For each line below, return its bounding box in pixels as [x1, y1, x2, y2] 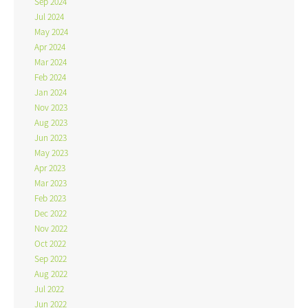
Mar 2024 [34, 55, 67, 68]
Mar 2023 [34, 176, 67, 189]
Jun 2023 [34, 131, 67, 144]
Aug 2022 [34, 267, 67, 280]
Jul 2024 [34, 10, 64, 23]
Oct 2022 [34, 236, 66, 250]
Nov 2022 [34, 221, 67, 234]
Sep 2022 [34, 252, 67, 265]
